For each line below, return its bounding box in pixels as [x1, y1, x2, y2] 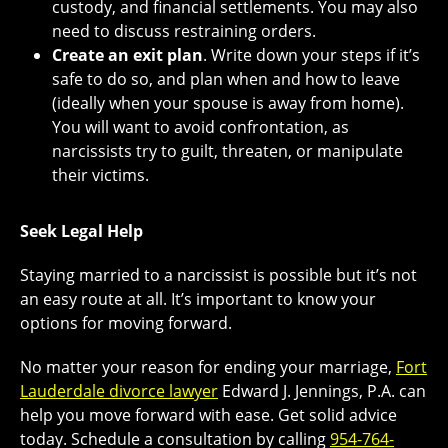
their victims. [52, 163, 149, 186]
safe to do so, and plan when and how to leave [52, 67, 400, 90]
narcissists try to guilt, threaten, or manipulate [52, 139, 403, 162]
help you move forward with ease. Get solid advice [20, 403, 397, 426]
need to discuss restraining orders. [52, 19, 316, 42]
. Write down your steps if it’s [203, 43, 420, 66]
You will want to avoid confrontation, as [52, 115, 349, 138]
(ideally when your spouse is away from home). [52, 91, 404, 114]
